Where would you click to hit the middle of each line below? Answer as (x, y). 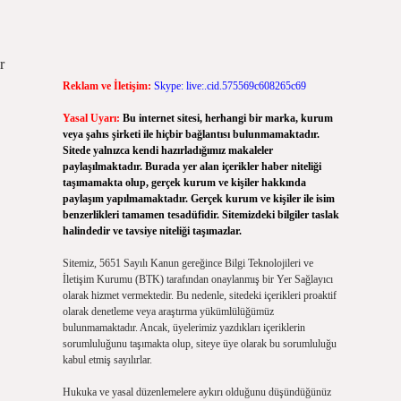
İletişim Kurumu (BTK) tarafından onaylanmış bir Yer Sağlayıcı (197, 279)
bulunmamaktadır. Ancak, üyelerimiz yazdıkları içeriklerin (183, 328)
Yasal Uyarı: (91, 118)
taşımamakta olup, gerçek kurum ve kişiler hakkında (184, 183)
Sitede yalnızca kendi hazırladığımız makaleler (167, 150)
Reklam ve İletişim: (107, 86)
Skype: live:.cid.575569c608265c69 (230, 86)
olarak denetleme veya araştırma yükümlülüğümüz (168, 311)
